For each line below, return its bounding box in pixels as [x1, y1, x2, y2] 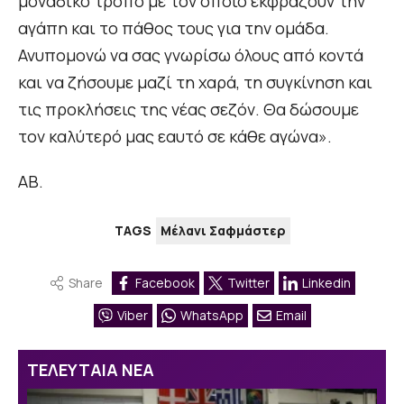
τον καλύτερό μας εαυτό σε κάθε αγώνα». [18, 125, 332, 148]
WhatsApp [179, 307, 243, 325]
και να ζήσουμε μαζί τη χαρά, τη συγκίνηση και [18, 71, 372, 94]
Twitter [226, 274, 270, 292]
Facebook [134, 274, 195, 292]
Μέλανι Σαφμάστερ [160, 222, 286, 240]
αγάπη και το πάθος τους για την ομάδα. [18, 17, 329, 40]
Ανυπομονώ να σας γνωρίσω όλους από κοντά [18, 44, 363, 67]
